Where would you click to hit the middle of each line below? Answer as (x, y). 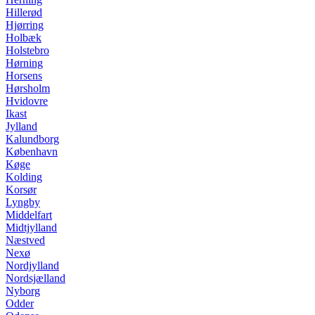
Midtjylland (31, 227)
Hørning (24, 63)
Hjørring (25, 25)
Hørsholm (28, 88)
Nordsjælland (36, 278)
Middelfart (29, 214)
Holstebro (27, 50)
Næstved (25, 240)
